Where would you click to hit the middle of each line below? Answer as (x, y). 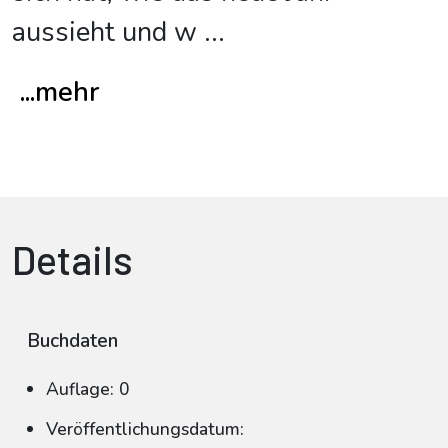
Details (72, 259)
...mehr (59, 92)
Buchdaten (72, 341)
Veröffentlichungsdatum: (145, 429)
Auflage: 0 (88, 389)
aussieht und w (104, 32)
